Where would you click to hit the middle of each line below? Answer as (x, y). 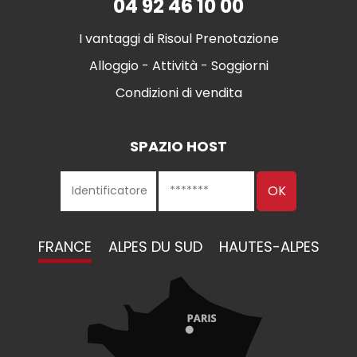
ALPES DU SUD (155, 246)
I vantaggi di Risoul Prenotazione (178, 38)
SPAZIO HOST (178, 146)
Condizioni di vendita (178, 92)
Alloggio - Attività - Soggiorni (178, 65)
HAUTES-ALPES (269, 246)
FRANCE (65, 246)
